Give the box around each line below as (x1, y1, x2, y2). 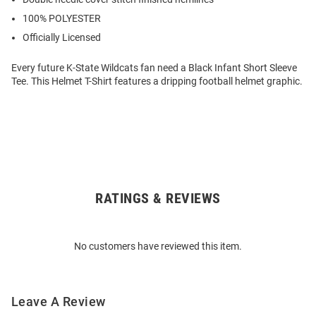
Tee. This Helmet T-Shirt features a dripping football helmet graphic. (11, 75, 303, 87)
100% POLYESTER (23, 13, 101, 25)
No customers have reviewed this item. (74, 241, 242, 253)
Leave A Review (11, 294, 106, 310)
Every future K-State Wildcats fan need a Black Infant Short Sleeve (11, 62, 297, 74)
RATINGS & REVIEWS (95, 190, 221, 207)
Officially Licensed (23, 32, 101, 44)
